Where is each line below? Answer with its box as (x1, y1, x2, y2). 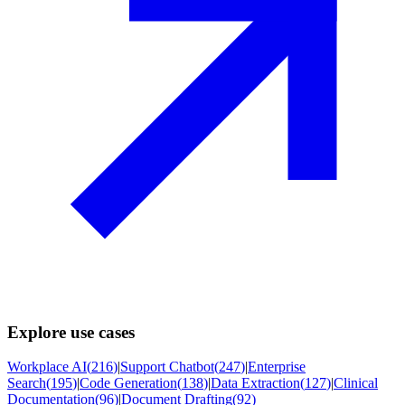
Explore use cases (7, 322, 135, 342)
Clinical (334, 375, 378, 391)
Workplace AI (7, 359, 87, 375)
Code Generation (80, 375, 177, 391)
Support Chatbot (120, 359, 214, 375)
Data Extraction (211, 375, 300, 391)
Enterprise (248, 359, 306, 375)
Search (7, 375, 46, 391)
